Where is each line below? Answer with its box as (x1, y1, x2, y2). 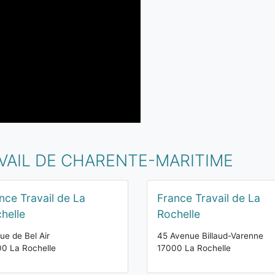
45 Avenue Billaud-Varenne (157, 231, 263, 241)
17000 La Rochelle (157, 243, 231, 253)
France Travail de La (157, 192, 260, 204)
